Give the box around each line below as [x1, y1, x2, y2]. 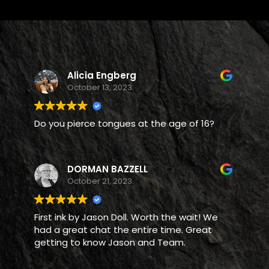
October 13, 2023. [67, 82, 134, 93]
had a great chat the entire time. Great [34, 223, 212, 236]
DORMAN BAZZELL [67, 163, 148, 175]
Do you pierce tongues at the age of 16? [34, 117, 214, 130]
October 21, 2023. [67, 175, 134, 187]
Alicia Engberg [67, 69, 136, 82]
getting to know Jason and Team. [34, 236, 186, 249]
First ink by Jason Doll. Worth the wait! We [34, 211, 218, 223]
